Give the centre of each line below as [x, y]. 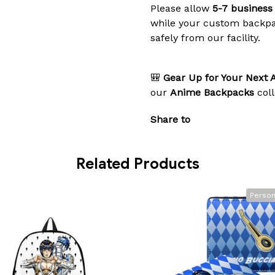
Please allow [181, 8]
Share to [170, 120]
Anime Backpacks [212, 92]
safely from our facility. [205, 37]
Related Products [137, 164]
